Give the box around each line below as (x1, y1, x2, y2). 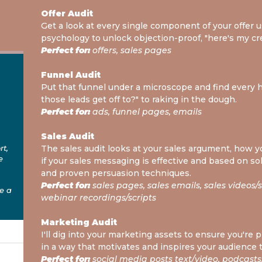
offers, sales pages (90, 44, 172, 56)
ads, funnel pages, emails (90, 106, 202, 117)
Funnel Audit (41, 69, 101, 80)
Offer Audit (41, 8, 94, 19)
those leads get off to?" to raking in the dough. (41, 94, 237, 105)
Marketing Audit (41, 216, 118, 227)
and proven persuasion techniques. (41, 167, 192, 178)
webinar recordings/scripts (41, 192, 157, 203)
